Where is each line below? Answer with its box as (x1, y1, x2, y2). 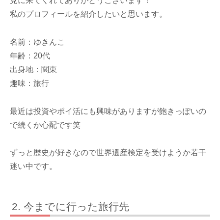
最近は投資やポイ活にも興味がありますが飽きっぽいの (10, 107, 206, 115)
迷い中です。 (10, 162, 57, 171)
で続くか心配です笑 (10, 120, 81, 129)
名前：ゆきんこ (10, 37, 65, 46)
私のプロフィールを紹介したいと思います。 (10, 10, 167, 19)
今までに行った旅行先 (24, 200, 130, 212)
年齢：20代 (10, 51, 50, 60)
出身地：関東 (10, 65, 57, 74)
